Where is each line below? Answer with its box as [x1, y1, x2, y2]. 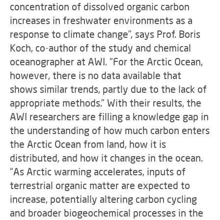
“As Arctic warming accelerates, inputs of [10, 165, 186, 177]
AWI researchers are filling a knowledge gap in [10, 110, 209, 122]
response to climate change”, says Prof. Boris [10, 28, 200, 40]
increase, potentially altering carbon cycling [10, 193, 197, 205]
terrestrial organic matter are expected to [10, 179, 190, 191]
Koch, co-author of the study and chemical [10, 42, 191, 54]
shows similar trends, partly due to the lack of [10, 83, 207, 95]
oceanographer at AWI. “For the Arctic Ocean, [10, 55, 203, 67]
